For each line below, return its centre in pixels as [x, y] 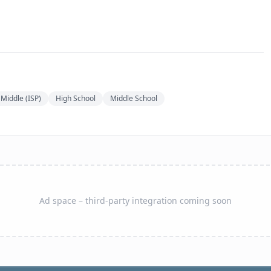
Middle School [134, 98]
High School [76, 98]
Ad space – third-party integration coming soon [135, 200]
